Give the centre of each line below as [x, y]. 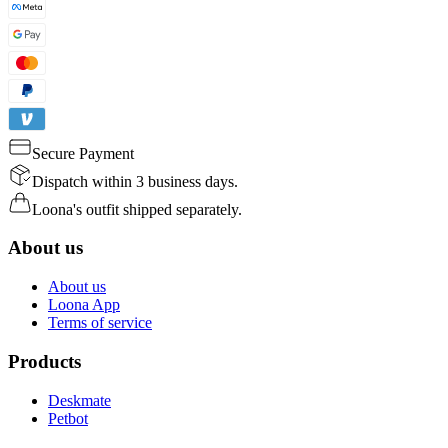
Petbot [68, 418]
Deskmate [79, 400]
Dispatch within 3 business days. [135, 181]
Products [44, 361]
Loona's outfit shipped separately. [137, 209]
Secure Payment [83, 153]
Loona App [84, 305]
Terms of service [100, 323]
